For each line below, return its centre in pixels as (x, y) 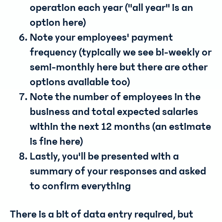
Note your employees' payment (101, 37)
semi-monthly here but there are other (119, 67)
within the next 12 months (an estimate (120, 127)
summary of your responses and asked (118, 171)
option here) (58, 23)
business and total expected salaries (114, 112)
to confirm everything (80, 186)
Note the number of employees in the (115, 97)
